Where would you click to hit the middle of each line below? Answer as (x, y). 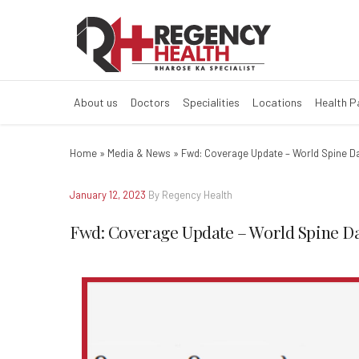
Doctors (150, 102)
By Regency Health (190, 195)
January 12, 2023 (108, 195)
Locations (277, 102)
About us (96, 102)
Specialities (211, 102)
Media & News (139, 153)
